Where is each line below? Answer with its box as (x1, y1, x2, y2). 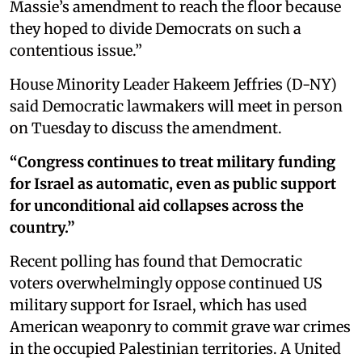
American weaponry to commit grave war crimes (10, 318, 351, 336)
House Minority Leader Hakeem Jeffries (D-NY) (10, 75, 337, 94)
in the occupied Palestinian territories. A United (10, 339, 341, 358)
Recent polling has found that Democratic (10, 252, 302, 271)
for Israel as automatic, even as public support (10, 175, 336, 193)
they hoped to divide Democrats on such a (10, 19, 301, 38)
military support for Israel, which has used (10, 296, 307, 314)
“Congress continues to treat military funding (10, 153, 335, 171)
